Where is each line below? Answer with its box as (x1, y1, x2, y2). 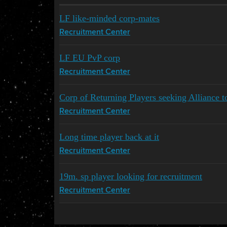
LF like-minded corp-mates (59, 13, 160, 23)
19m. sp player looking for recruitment (59, 171, 202, 181)
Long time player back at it (59, 131, 159, 142)
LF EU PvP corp (59, 52, 120, 63)
